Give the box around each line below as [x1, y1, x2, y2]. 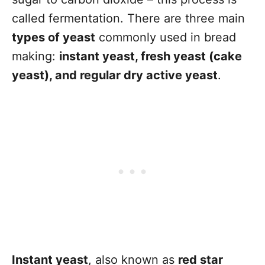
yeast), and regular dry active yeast [12, 68, 218, 82]
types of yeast [12, 30, 95, 44]
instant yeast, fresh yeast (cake [59, 49, 242, 63]
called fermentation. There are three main [12, 11, 245, 25]
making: [12, 49, 59, 63]
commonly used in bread [95, 30, 236, 44]
